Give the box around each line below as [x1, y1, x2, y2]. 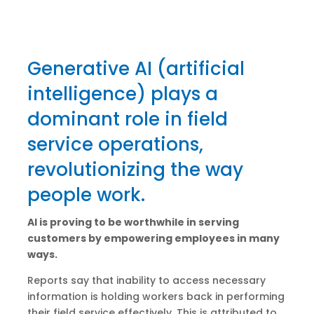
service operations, [27, 132, 203, 158]
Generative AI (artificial [27, 56, 245, 82]
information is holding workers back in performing [27, 289, 285, 304]
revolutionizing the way [27, 157, 243, 183]
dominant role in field [27, 107, 228, 132]
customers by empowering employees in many [27, 231, 280, 246]
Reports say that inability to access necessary [27, 273, 266, 288]
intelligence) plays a [27, 81, 218, 107]
